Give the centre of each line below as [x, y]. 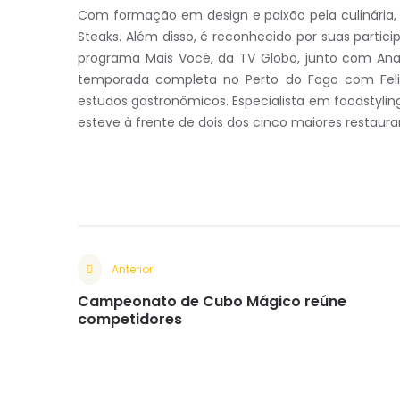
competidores [130, 320]
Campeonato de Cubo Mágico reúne [212, 302]
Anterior [132, 270]
